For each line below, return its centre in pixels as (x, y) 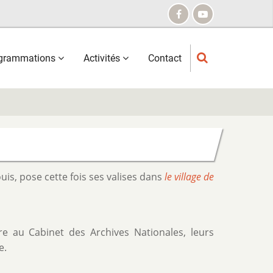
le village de (189, 177)
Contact (165, 58)
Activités (103, 58)
